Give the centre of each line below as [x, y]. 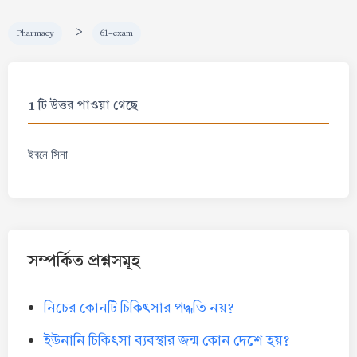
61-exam [117, 33]
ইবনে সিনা [48, 154]
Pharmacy [35, 33]
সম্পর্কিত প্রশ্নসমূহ [84, 260]
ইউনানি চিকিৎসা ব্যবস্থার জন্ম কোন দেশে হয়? [167, 341]
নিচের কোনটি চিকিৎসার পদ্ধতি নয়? [139, 308]
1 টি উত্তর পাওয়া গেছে [83, 104]
